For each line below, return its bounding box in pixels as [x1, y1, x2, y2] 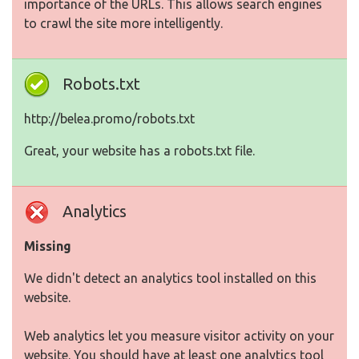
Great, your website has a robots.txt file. [24, 143, 255, 159]
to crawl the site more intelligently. [24, 16, 223, 31]
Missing [24, 239, 71, 254]
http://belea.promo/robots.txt [24, 111, 195, 127]
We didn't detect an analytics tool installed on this [24, 271, 317, 286]
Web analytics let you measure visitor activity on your [24, 329, 334, 344]
